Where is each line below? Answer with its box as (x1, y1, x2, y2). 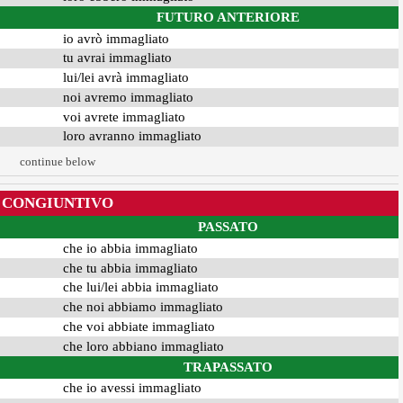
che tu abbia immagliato (62, 260, 198, 275)
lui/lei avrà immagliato (62, 70, 189, 85)
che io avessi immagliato (62, 381, 201, 396)
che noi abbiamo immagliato (62, 300, 223, 315)
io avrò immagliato (62, 31, 169, 46)
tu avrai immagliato (62, 50, 172, 66)
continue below (19, 154, 95, 168)
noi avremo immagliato (62, 89, 193, 104)
